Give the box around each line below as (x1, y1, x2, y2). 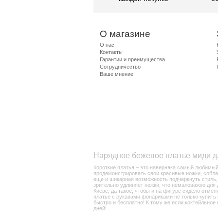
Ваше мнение (100, 71, 133, 77)
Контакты (100, 49, 123, 55)
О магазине (100, 29, 150, 39)
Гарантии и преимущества (100, 56, 165, 62)
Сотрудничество (100, 64, 141, 70)
